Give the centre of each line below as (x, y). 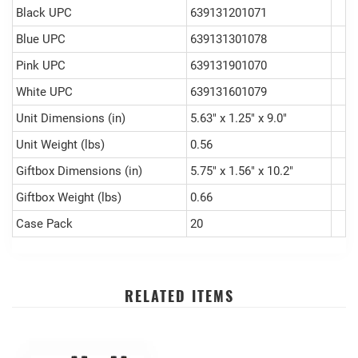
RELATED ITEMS (179, 295)
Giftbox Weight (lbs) (69, 197)
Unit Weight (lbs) (60, 144)
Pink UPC (41, 65)
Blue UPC (41, 39)
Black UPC (44, 12)
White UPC (44, 91)
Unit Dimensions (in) (71, 118)
